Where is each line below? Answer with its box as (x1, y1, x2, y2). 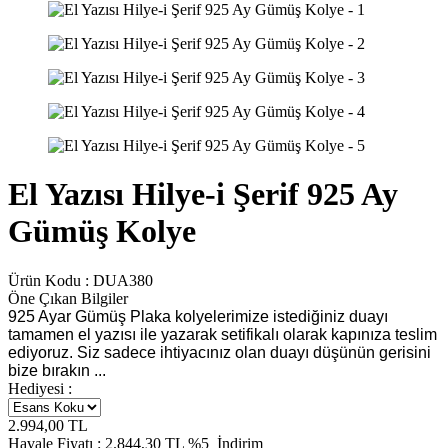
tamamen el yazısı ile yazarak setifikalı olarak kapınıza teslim (8, 325, 437, 343)
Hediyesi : (8, 379, 72, 397)
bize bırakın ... (8, 361, 106, 379)
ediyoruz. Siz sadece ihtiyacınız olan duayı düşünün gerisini (8, 343, 431, 361)
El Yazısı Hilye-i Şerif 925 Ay (8, 176, 398, 213)
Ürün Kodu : (8, 271, 93, 289)
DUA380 (93, 271, 153, 289)
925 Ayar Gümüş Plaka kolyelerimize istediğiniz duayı (8, 307, 388, 325)
